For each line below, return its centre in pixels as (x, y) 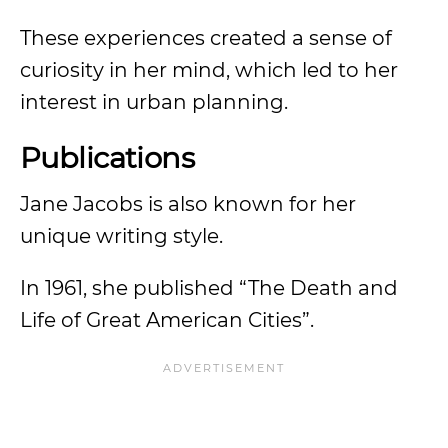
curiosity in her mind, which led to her (209, 70)
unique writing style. (121, 236)
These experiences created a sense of (206, 38)
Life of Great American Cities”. (167, 320)
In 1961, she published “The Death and (209, 288)
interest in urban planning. (154, 102)
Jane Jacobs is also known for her (188, 204)
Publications (107, 157)
